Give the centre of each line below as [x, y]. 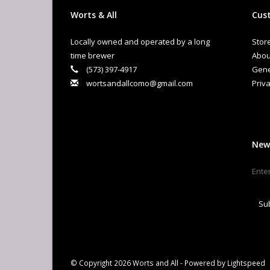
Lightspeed [246, 263]
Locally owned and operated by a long [140, 42]
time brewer [93, 56]
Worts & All [94, 15]
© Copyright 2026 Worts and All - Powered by [149, 263]
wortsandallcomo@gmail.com [140, 83]
